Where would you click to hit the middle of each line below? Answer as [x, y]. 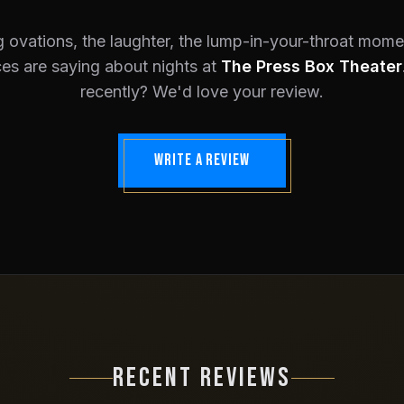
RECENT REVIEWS [202, 378]
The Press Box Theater [312, 66]
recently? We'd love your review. [202, 92]
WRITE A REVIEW [202, 160]
